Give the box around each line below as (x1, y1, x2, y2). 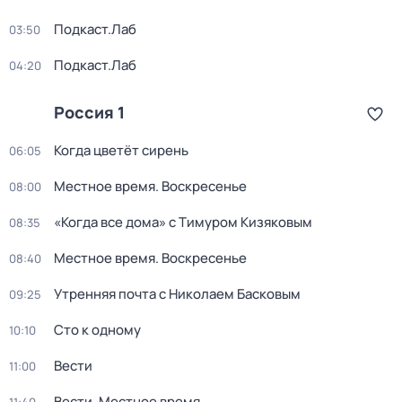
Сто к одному (54, 320, 141, 339)
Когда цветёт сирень (54, 141, 188, 160)
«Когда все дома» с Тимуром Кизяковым (54, 213, 312, 232)
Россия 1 (54, 101, 125, 123)
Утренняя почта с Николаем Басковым (54, 284, 301, 303)
